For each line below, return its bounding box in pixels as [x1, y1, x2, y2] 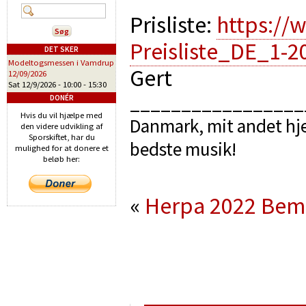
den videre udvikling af [20, 121, 102, 131]
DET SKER [44, 44, 79, 54]
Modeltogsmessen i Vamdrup [8, 57, 114, 68]
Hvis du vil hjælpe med [20, 110, 102, 120]
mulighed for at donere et [14, 143, 109, 153]
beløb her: [43, 154, 80, 164]
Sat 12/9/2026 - [8, 79, 63, 89]
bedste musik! [130, 137, 236, 161]
